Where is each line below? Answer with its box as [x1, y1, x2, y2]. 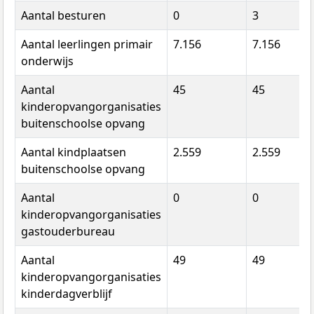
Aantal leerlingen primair [21, 36, 153, 52]
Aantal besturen [21, 7, 106, 23]
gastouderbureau [21, 223, 115, 239]
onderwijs [21, 53, 74, 69]
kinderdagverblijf [21, 285, 112, 301]
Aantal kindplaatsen [21, 144, 126, 160]
